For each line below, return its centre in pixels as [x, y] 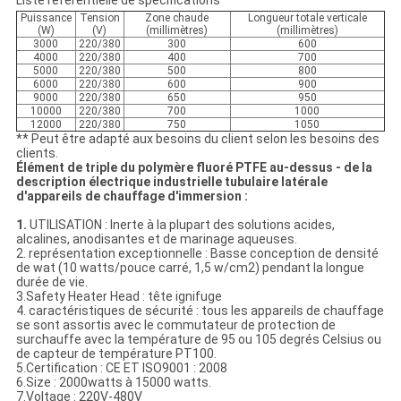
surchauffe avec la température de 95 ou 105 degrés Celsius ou [198, 340]
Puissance [46, 18]
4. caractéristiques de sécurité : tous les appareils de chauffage [200, 311]
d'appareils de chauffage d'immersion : [132, 196]
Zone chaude [177, 18]
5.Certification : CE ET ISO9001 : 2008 [121, 368]
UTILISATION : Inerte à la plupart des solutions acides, [182, 225]
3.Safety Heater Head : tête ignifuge [119, 297]
